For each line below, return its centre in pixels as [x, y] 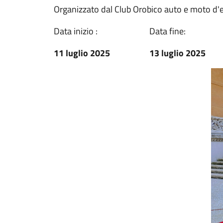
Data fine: [167, 31]
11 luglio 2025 [82, 53]
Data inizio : [76, 31]
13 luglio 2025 [177, 53]
